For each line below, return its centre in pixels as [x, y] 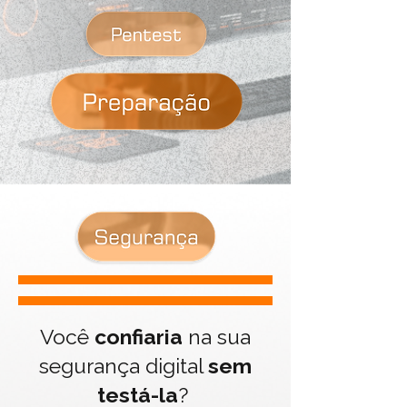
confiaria [139, 337]
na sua [217, 337]
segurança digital [124, 366]
